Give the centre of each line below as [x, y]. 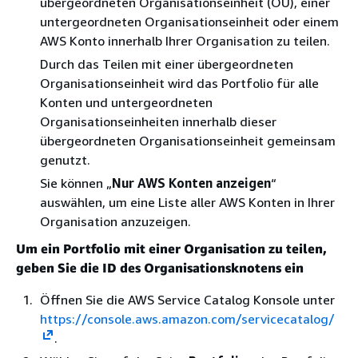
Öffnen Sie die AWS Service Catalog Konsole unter [187, 300]
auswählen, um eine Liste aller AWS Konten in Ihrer [187, 202]
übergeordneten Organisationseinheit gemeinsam [188, 141]
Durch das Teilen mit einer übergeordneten [167, 64]
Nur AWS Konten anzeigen [191, 183]
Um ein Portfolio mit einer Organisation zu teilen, [171, 249]
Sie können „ [76, 183]
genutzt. [65, 160]
